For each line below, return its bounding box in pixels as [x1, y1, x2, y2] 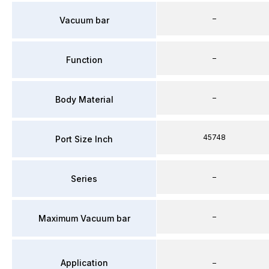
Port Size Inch [55, 133, 113, 144]
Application [60, 257, 108, 268]
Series [71, 173, 97, 184]
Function [65, 54, 103, 65]
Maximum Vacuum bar [38, 213, 130, 223]
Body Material [55, 94, 113, 104]
